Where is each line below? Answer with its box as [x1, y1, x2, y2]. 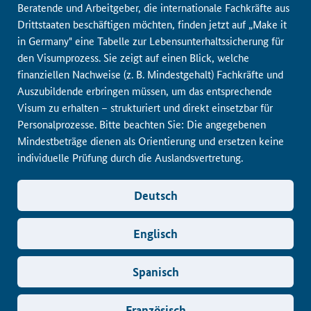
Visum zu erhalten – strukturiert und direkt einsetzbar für [17, 100, 273, 115]
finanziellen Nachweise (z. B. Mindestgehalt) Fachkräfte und [17, 67, 283, 81]
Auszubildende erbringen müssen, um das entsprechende [17, 83, 272, 98]
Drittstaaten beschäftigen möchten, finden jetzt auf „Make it [17, 17, 287, 31]
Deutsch [133, 187, 178, 203]
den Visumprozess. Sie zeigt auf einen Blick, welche [17, 50, 249, 65]
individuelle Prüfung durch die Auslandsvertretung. [17, 150, 243, 165]
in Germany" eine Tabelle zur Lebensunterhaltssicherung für [17, 33, 284, 48]
